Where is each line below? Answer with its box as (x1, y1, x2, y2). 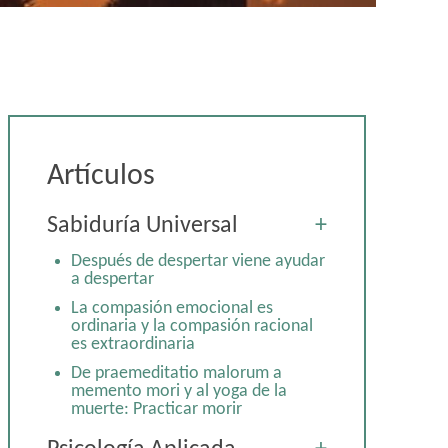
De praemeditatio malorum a (71, 364, 282, 383)
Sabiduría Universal (47, 214, 238, 238)
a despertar (71, 270, 154, 289)
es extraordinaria (71, 335, 195, 354)
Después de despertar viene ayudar (71, 252, 325, 271)
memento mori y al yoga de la (71, 382, 287, 401)
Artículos (47, 161, 155, 192)
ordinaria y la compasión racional (71, 317, 313, 336)
